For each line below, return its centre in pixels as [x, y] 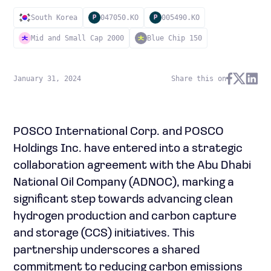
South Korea [54, 18]
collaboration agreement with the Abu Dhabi [132, 166]
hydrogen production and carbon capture [125, 217]
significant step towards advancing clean [123, 200]
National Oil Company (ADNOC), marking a [124, 183]
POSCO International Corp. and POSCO [119, 132]
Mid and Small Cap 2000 [77, 38]
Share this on [198, 79]
